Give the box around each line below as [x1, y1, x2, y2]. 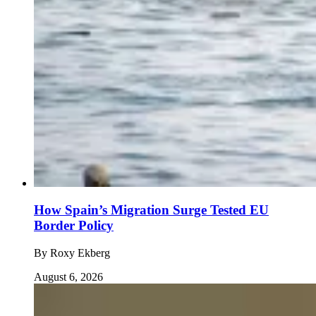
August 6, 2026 [34, 271, 103, 284]
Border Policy [34, 218, 114, 233]
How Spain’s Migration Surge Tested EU [34, 202, 269, 218]
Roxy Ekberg [50, 247, 110, 260]
